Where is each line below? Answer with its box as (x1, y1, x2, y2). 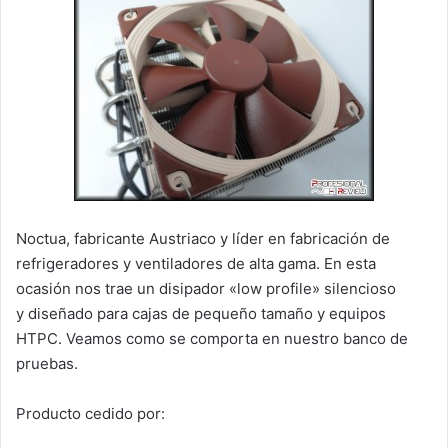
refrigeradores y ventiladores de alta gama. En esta (16, 253, 376, 273)
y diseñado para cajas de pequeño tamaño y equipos (16, 303, 386, 323)
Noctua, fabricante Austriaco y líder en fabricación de (16, 228, 390, 248)
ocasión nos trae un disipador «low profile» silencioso (16, 278, 396, 298)
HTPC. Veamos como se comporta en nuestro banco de (16, 328, 408, 348)
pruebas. (16, 353, 78, 373)
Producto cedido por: (16, 403, 165, 423)
